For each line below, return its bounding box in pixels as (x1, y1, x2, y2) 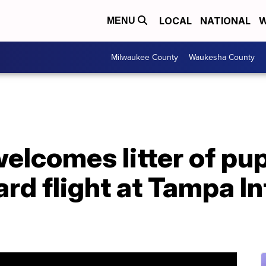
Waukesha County (189, 51, 255, 64)
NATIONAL (200, 15, 251, 27)
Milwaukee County (111, 51, 178, 64)
